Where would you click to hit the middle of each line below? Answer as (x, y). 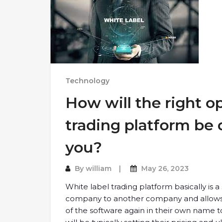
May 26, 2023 (165, 168)
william (99, 168)
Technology (87, 81)
